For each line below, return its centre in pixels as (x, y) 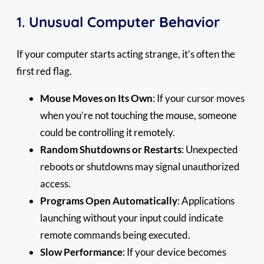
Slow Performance (81, 252)
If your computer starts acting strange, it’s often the (126, 54)
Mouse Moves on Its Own (96, 98)
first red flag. (44, 71)
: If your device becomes (174, 252)
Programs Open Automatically (109, 200)
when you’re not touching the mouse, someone (138, 115)
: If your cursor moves (199, 98)
